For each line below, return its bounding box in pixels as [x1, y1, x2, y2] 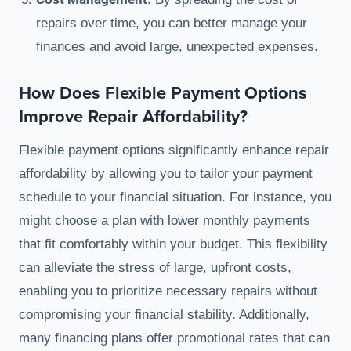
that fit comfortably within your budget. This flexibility [19, 237, 327, 252]
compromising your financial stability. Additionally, [19, 307, 309, 323]
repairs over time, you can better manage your [36, 16, 307, 31]
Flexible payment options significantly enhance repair [19, 143, 329, 158]
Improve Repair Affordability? [19, 103, 248, 129]
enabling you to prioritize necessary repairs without [19, 284, 317, 299]
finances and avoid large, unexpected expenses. [36, 39, 318, 55]
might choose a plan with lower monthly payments [19, 213, 310, 229]
